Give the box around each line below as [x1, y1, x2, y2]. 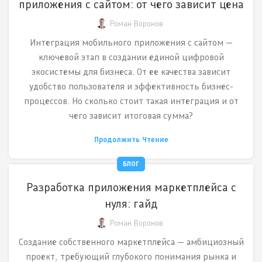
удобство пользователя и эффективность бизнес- [29, 81, 233, 92]
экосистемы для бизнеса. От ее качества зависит [32, 66, 230, 78]
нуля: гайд [105, 196, 157, 211]
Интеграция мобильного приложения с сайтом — [29, 37, 233, 49]
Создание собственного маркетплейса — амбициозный [18, 236, 244, 248]
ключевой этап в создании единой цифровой [38, 51, 224, 63]
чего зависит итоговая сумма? [69, 110, 193, 122]
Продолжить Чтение [94, 135, 168, 144]
